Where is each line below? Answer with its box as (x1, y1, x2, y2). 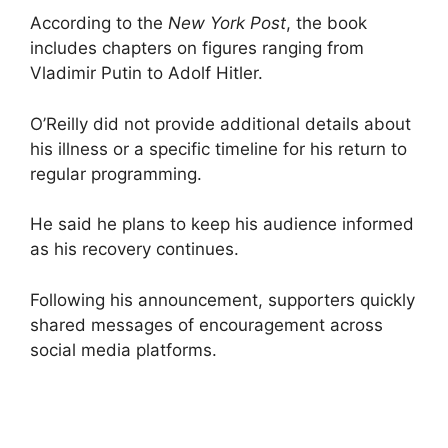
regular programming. (30, 163, 202, 184)
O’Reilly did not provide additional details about (30, 113, 411, 134)
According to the (30, 13, 168, 34)
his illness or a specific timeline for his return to (30, 138, 407, 159)
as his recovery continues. (30, 239, 239, 260)
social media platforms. (30, 339, 217, 360)
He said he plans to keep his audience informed (30, 214, 414, 235)
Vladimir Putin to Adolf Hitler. (30, 63, 263, 84)
